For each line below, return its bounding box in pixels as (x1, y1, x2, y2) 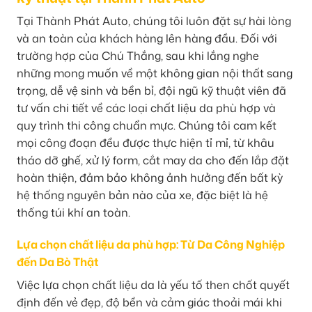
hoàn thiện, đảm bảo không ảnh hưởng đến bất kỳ (17, 170, 283, 186)
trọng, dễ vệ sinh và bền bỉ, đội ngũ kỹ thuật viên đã (17, 83, 286, 99)
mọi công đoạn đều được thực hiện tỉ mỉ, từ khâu (17, 135, 274, 151)
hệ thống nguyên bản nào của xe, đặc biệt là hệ (17, 187, 268, 203)
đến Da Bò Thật (17, 253, 98, 270)
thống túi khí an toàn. (17, 205, 130, 221)
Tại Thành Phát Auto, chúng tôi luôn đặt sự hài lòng (17, 13, 291, 29)
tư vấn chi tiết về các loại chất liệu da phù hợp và (17, 100, 276, 116)
